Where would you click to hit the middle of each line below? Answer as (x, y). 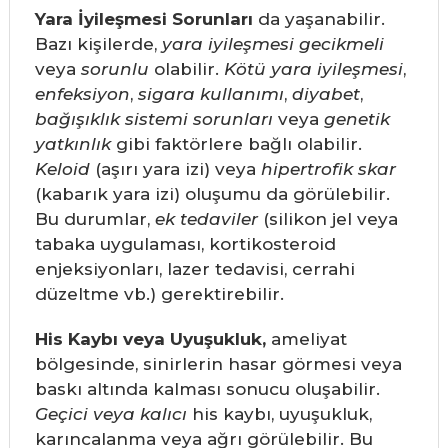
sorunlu (114, 69)
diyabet (325, 94)
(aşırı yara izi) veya (175, 169)
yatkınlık (72, 144)
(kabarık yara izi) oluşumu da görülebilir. (212, 194)
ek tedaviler (206, 219)
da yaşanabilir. (318, 19)
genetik (356, 119)
